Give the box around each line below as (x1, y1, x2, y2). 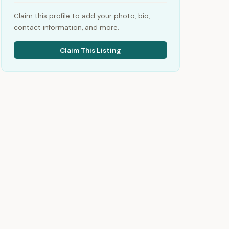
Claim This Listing (60, 45, 121, 55)
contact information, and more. (14, 23, 119, 32)
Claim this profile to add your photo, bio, (14, 12, 150, 21)
